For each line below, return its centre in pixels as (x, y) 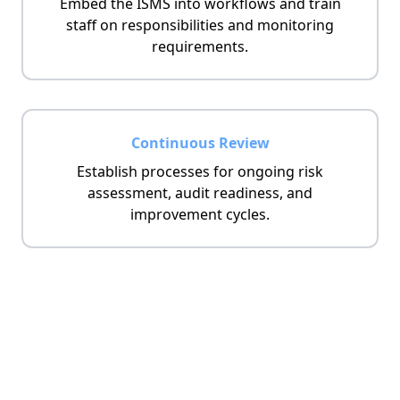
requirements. (200, 46)
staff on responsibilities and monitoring (200, 25)
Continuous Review (200, 143)
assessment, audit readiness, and (200, 193)
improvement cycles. (200, 214)
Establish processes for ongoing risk (200, 171)
